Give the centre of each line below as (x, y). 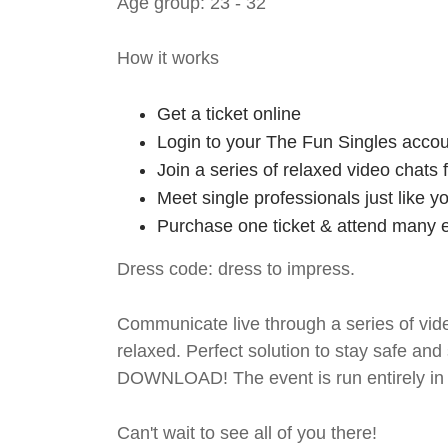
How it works (168, 58)
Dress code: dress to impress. (236, 269)
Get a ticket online (229, 114)
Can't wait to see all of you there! (247, 433)
